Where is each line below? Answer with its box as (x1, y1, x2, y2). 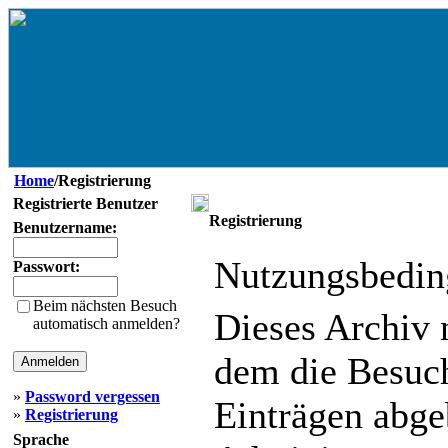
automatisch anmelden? (33, 315, 180, 332)
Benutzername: (13, 219, 117, 236)
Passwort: (13, 258, 80, 275)
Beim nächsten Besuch (33, 297, 177, 314)
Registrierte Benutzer (13, 195, 158, 212)
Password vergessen (25, 388, 160, 405)
